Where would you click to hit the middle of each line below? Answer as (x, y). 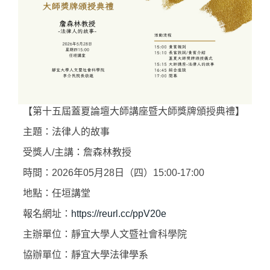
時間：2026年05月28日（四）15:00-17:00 (114, 173)
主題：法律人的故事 (66, 132)
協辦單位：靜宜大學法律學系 (86, 255)
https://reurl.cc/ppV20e (119, 214)
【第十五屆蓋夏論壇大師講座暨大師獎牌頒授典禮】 (134, 111)
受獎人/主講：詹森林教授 (77, 152)
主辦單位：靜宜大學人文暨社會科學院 (105, 234)
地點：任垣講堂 (57, 193)
